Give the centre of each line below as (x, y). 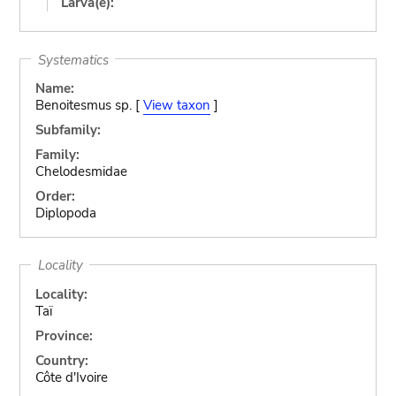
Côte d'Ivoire (71, 377)
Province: (64, 335)
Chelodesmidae (81, 171)
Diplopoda (65, 213)
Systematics (73, 59)
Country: (61, 360)
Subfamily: (68, 130)
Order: (55, 196)
